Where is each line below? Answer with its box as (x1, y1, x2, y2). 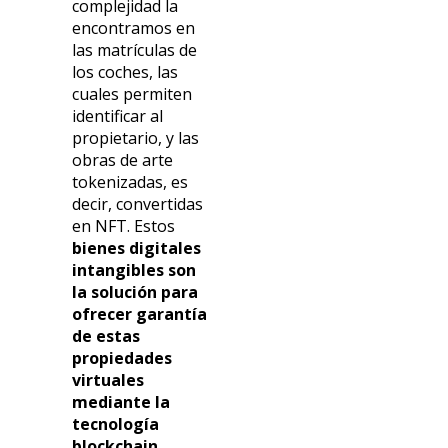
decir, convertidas (72, 193, 204, 216)
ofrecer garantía (72, 303, 208, 326)
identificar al (72, 105, 164, 128)
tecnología (72, 413, 160, 436)
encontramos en (72, 17, 196, 40)
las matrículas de (72, 39, 198, 62)
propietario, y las (72, 127, 200, 150)
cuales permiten (72, 83, 193, 106)
